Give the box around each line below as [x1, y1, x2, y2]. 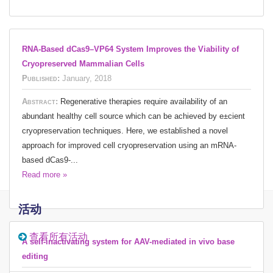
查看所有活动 [29, 231, 88, 242]
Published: [22, 73, 60, 83]
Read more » [22, 169, 67, 179]
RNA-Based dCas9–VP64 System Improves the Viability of [22, 44, 239, 54]
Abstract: [22, 96, 60, 106]
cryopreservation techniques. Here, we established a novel [22, 126, 228, 135]
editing [22, 251, 48, 261]
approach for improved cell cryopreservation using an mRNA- [22, 140, 236, 150]
